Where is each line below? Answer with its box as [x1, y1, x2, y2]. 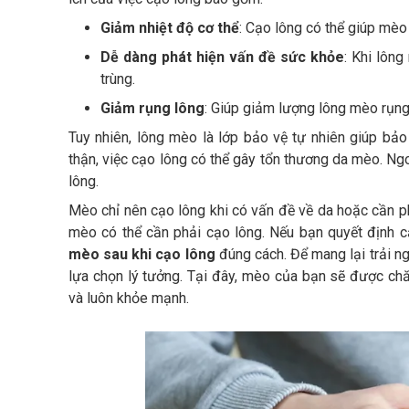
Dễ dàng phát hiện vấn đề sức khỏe [100, 48, 344, 67]
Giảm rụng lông [100, 100, 204, 118]
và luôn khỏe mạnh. [68, 289, 189, 308]
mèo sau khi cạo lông [68, 246, 215, 264]
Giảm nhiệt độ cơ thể [100, 19, 239, 37]
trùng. [100, 70, 135, 89]
